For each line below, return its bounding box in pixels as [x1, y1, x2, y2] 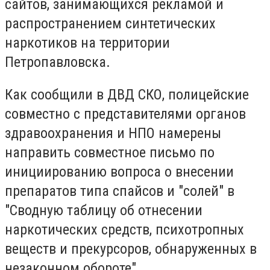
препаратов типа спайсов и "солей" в [5, 182, 234, 199]
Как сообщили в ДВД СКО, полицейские [5, 86, 249, 103]
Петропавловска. [5, 54, 110, 71]
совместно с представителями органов [5, 105, 246, 122]
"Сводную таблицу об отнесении [5, 201, 202, 219]
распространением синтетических [5, 15, 216, 33]
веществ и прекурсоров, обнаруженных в [5, 240, 257, 257]
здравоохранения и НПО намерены [5, 124, 221, 142]
